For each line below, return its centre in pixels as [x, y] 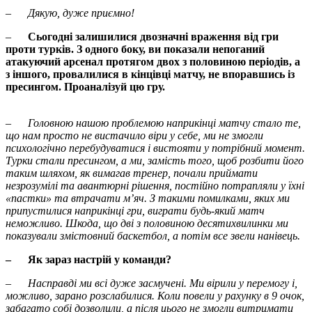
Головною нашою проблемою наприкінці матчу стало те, [164, 123]
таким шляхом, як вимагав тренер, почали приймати [132, 173]
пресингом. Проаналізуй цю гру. [85, 87]
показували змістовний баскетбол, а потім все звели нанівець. [153, 236]
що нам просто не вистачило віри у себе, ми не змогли [134, 136]
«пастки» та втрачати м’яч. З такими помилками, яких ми [148, 198]
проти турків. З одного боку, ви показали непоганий [135, 49]
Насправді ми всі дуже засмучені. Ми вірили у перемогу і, [163, 283]
